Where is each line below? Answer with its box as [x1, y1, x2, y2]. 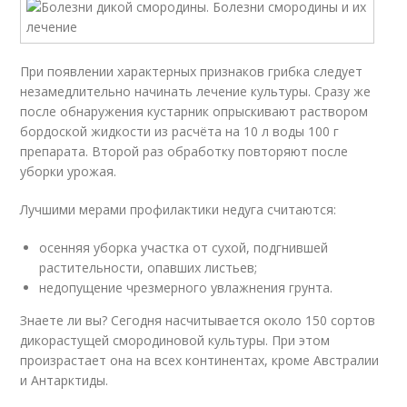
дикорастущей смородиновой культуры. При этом [20, 332, 331, 349]
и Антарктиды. [20, 372, 109, 389]
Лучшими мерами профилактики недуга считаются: [20, 201, 337, 218]
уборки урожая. [20, 163, 117, 180]
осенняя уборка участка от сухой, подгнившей [39, 239, 329, 256]
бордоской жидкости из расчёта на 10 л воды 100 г [20, 123, 340, 140]
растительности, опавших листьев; [39, 259, 258, 276]
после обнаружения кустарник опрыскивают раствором [20, 103, 369, 120]
